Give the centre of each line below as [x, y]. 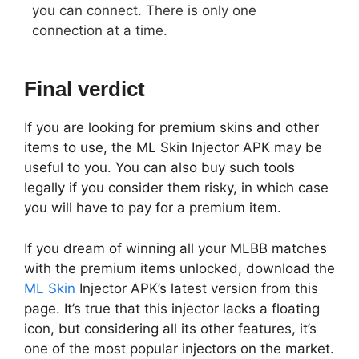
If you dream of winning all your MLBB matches [175, 248]
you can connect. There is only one [144, 10]
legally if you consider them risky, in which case [176, 188]
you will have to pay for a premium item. [153, 208]
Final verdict [85, 89]
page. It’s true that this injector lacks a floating [172, 308]
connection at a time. [100, 30]
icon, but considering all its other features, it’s [170, 328]
